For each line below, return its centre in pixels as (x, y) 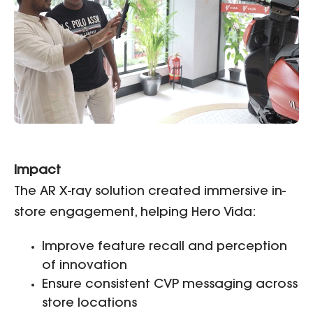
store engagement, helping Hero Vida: (135, 213)
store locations (89, 304)
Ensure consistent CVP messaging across (170, 285)
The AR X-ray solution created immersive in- (150, 192)
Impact (37, 172)
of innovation (85, 266)
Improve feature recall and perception (165, 247)
